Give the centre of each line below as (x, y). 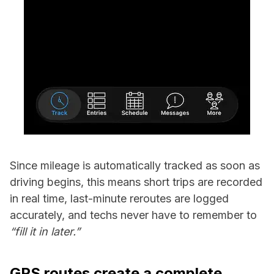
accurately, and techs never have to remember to (133, 215)
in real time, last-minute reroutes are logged (119, 198)
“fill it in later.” (45, 231)
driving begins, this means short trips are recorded (136, 182)
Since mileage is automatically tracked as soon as (135, 165)
